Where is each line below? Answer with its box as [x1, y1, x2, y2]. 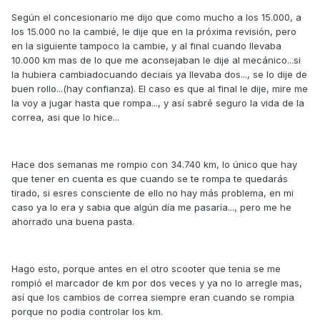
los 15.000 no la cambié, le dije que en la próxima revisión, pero [11, 26, 296, 38]
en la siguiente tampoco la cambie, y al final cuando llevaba [11, 40, 281, 52]
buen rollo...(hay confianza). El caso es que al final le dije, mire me [11, 83, 308, 95]
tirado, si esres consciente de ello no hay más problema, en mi [11, 187, 294, 199]
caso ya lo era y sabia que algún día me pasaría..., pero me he [11, 201, 291, 214]
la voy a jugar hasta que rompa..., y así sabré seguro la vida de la [11, 97, 304, 109]
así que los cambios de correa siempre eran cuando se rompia [11, 291, 294, 304]
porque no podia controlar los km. [11, 306, 163, 318]
